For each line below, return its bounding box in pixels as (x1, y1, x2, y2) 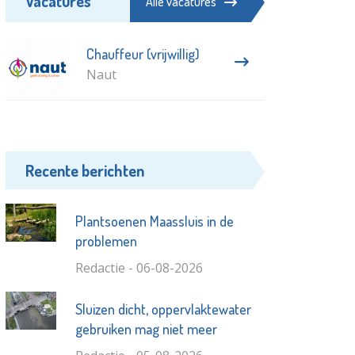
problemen (74, 232, 137, 250)
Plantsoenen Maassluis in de (74, 212, 234, 231)
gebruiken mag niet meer (74, 320, 217, 338)
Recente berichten (25, 160, 145, 181)
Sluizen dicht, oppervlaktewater (74, 300, 251, 319)
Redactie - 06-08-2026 (74, 259, 203, 277)
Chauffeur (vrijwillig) (86, 45, 200, 63)
